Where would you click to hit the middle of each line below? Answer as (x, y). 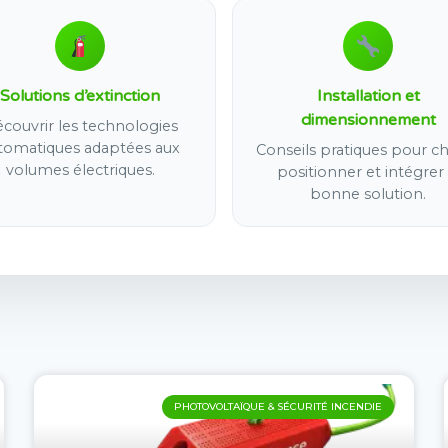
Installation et (368, 95)
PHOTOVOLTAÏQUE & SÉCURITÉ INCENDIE (278, 407)
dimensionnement (368, 119)
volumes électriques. (80, 169)
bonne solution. (368, 193)
